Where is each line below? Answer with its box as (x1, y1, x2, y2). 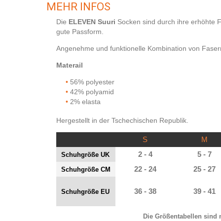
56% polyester (70, 78, 115, 86)
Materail (56, 61, 83, 69)
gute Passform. (56, 28, 104, 36)
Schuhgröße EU (61, 188, 110, 195)
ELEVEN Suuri (69, 18, 115, 26)
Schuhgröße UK (61, 151, 110, 158)
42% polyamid (70, 88, 114, 96)
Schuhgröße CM (61, 166, 110, 173)
